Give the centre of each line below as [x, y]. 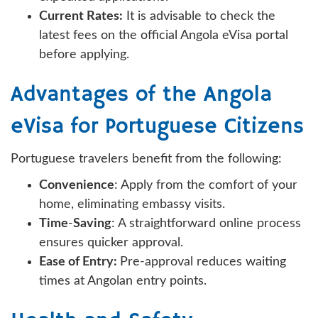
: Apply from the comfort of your [206, 185]
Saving [92, 223]
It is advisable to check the [199, 16]
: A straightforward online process [206, 223]
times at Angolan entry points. [123, 281]
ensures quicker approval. [111, 242]
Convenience [77, 185]
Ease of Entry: [79, 262]
